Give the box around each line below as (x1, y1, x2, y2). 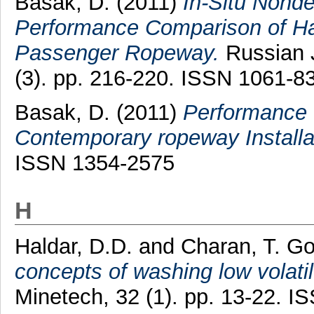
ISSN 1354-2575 (14, 151, 175, 176)
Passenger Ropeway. (14, 41, 219, 66)
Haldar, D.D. (14, 233, 132, 259)
